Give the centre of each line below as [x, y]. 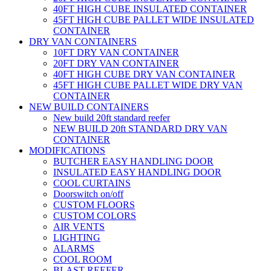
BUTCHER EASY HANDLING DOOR [133, 161]
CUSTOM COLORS [95, 216]
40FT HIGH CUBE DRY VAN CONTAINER [144, 74]
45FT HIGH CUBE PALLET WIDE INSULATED [154, 20]
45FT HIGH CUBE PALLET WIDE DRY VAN [148, 85]
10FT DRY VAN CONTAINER [116, 52]
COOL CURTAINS [92, 183]
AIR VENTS [79, 227]
